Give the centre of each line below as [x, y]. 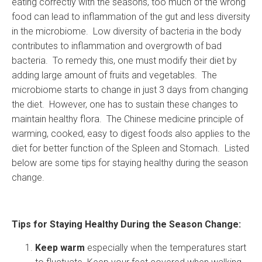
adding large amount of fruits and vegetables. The [114, 75]
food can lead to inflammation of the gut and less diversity [131, 17]
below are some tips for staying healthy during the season [130, 163]
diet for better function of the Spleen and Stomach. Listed [130, 148]
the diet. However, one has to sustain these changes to [125, 104]
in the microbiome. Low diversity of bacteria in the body [127, 31]
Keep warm [60, 248]
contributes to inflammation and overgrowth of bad [117, 46]
